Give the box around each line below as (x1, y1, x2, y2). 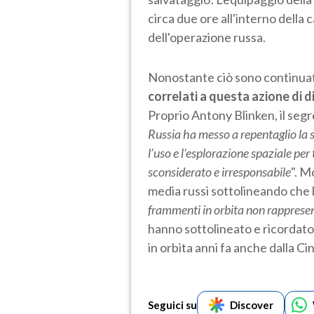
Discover (229, 298, 273, 311)
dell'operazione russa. (148, 29, 266, 45)
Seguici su (148, 298, 197, 311)
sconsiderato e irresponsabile (148, 163, 291, 179)
